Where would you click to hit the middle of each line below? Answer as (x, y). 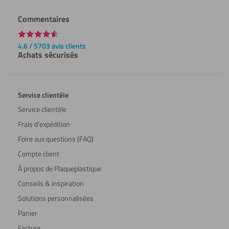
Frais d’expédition (44, 124)
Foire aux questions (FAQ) (55, 139)
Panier (27, 213)
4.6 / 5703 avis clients (52, 45)
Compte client (38, 153)
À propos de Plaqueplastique (59, 168)
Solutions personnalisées (55, 198)
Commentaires (43, 19)
